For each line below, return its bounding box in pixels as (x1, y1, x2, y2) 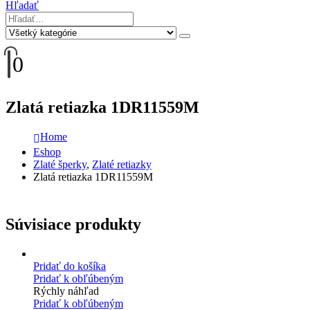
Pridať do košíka (33, 259, 106, 272)
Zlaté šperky (33, 158, 86, 170)
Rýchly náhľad (33, 284, 99, 297)
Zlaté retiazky (92, 158, 152, 170)
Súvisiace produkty (6, 215, 141, 233)
